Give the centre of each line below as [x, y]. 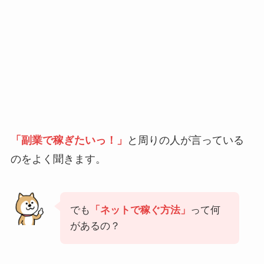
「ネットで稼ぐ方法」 [140, 210]
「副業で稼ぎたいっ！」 [69, 140]
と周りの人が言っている [185, 140]
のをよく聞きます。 [58, 159]
